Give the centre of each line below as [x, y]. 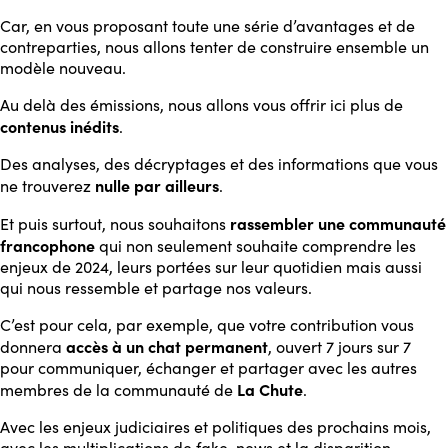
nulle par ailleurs [157, 185]
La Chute [270, 389]
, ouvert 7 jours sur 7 [339, 346]
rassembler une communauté [336, 223]
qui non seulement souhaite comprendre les [255, 245]
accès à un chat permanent [167, 346]
